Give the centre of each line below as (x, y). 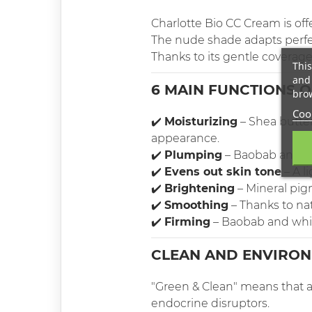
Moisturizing (201, 122)
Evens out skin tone (223, 172)
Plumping (193, 155)
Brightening (200, 189)
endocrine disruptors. (210, 304)
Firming (187, 222)
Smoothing (196, 205)
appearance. (185, 139)
